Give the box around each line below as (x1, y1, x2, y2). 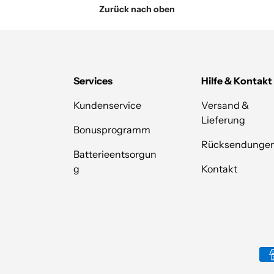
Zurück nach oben (99, 4, 175, 15)
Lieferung (201, 113, 246, 126)
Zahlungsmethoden (146, 247, 237, 260)
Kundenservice (73, 98, 141, 111)
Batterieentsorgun (73, 147, 157, 160)
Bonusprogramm (73, 123, 150, 136)
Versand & (201, 98, 250, 111)
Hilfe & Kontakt (201, 74, 273, 87)
